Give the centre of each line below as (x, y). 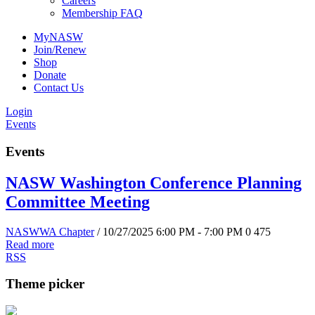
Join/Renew (60, 50)
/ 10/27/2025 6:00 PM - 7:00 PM (170, 231)
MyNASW (58, 37)
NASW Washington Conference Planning (154, 182)
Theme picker (45, 284)
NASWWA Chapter (50, 231)
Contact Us (59, 88)
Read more (30, 244)
